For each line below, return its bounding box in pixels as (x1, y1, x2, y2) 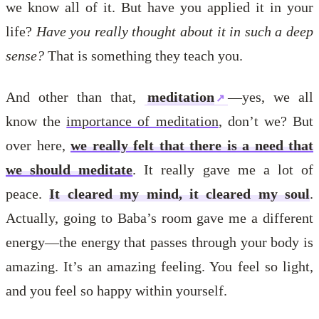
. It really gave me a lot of (132, 161, 314, 177)
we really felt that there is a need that (70, 137, 313, 153)
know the (6, 113, 67, 129)
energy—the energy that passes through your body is (6, 234, 313, 250)
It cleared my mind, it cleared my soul (49, 185, 310, 202)
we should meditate (6, 161, 133, 177)
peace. (6, 185, 50, 202)
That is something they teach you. (44, 47, 243, 63)
